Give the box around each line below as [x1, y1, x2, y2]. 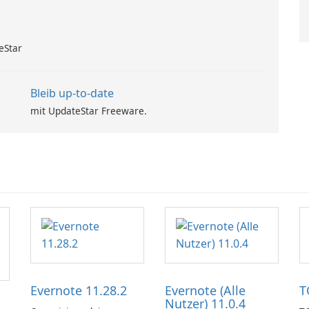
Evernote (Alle [165, 282, 246, 299]
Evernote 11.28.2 [30, 282, 127, 299]
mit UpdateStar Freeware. [30, 104, 147, 117]
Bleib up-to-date [30, 86, 114, 101]
